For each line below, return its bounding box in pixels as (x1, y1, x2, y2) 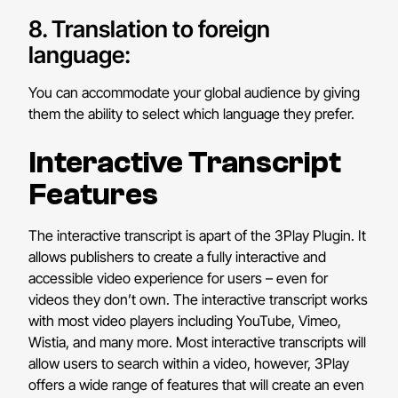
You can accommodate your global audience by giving (28, 84, 361, 102)
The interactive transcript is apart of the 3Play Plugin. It (28, 227, 367, 245)
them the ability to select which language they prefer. (28, 105, 355, 123)
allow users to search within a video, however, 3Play (28, 354, 350, 373)
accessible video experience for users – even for (28, 269, 329, 288)
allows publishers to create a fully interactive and (28, 248, 327, 267)
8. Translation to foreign (28, 15, 271, 44)
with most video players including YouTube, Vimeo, (28, 312, 342, 330)
